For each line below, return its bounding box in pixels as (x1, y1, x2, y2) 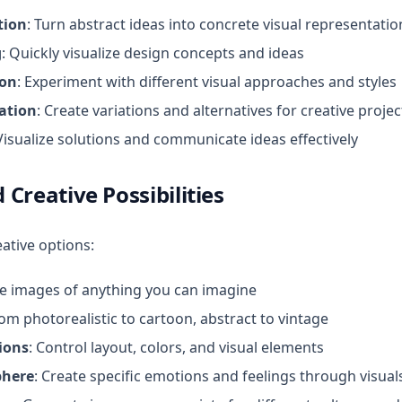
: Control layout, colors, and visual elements (29, 337, 324, 357)
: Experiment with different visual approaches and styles (17, 72, 397, 92)
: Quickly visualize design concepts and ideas (2, 43, 304, 63)
